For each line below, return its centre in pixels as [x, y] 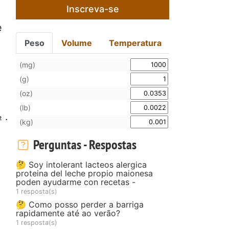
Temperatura [135, 43]
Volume [77, 43]
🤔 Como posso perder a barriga [80, 204]
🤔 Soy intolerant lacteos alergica [81, 164]
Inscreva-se [93, 9]
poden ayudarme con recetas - [76, 182]
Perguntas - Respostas [83, 144]
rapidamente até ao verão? [68, 213]
